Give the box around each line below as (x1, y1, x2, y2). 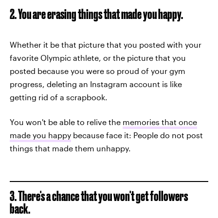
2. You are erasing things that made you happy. (10, 6, 183, 21)
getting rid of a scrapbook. (10, 92, 108, 102)
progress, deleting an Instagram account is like (10, 79, 182, 89)
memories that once (123, 117, 197, 127)
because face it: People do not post (71, 130, 203, 140)
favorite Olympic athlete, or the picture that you (10, 53, 186, 62)
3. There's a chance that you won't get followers (10, 188, 188, 203)
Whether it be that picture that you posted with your (10, 40, 201, 49)
